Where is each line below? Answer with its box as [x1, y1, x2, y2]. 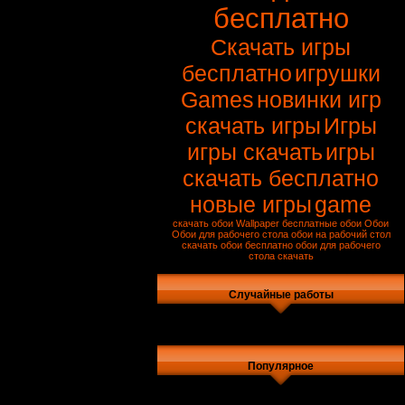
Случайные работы [228, 288, 334, 301]
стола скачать [248, 250, 314, 261]
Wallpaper [236, 218, 279, 229]
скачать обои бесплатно [181, 240, 293, 250]
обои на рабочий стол [290, 229, 391, 240]
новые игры [190, 192, 312, 217]
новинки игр [256, 87, 381, 112]
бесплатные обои [282, 218, 362, 229]
